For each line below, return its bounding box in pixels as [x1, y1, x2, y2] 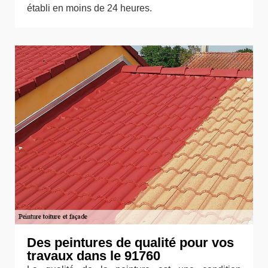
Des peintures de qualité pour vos [27, 234, 234, 250]
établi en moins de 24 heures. [27, 3, 152, 13]
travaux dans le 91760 [27, 248, 160, 263]
